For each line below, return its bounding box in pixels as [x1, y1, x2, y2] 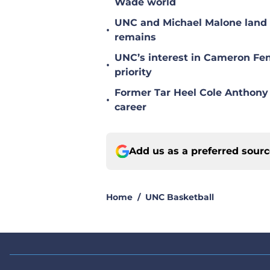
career [115, 101, 146, 113]
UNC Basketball [145, 192, 214, 203]
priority [115, 66, 152, 78]
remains [115, 31, 156, 43]
